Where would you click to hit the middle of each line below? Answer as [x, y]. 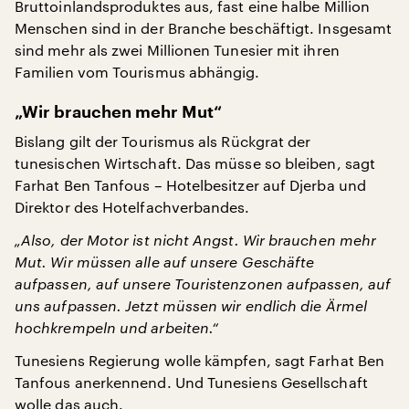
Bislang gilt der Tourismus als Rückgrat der [163, 141]
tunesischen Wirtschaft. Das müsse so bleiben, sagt [195, 163]
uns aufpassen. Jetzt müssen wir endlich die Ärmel [191, 305]
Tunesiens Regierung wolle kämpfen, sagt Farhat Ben [199, 360]
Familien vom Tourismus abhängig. [137, 72]
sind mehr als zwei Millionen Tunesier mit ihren [177, 50]
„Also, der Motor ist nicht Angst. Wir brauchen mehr [196, 240]
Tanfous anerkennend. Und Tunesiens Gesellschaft [191, 382]
